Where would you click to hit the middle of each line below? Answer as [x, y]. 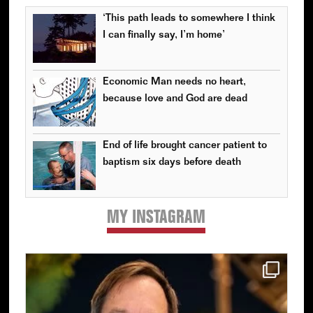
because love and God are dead [175, 99]
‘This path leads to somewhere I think [189, 18]
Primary [52, 218]
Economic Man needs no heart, [174, 82]
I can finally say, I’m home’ [163, 35]
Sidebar [52, 238]
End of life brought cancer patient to [184, 145]
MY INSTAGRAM [156, 218]
